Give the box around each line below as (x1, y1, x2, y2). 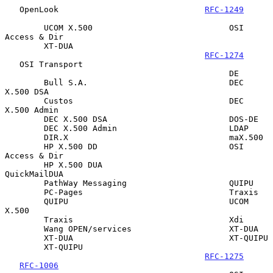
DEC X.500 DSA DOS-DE (5, 114, 44, 124)
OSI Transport (5, 59, 19, 69)
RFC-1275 (205, 251, 244, 261)
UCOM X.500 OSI (5, 23, 44, 32)
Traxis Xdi (5, 214, 44, 224)
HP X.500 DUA (5, 160, 44, 169)
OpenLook (19, 4, 205, 14)
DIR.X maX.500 (5, 132, 44, 142)
